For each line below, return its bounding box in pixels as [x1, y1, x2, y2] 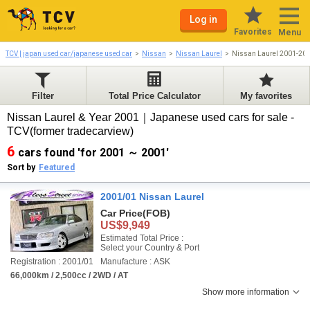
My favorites [240, 91, 293, 101]
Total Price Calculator [108, 91, 201, 101]
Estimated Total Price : [100, 233, 183, 243]
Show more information [202, 287, 289, 297]
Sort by [7, 163, 35, 172]
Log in [190, 14, 217, 25]
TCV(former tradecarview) [7, 125, 136, 137]
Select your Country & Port [100, 243, 199, 253]
